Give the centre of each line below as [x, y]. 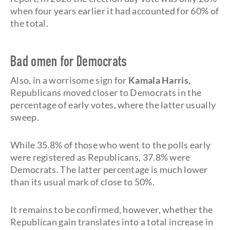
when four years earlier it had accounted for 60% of [115, 11]
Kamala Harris [158, 80]
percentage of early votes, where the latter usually [113, 105]
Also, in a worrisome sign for [69, 80]
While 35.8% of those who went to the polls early [111, 145]
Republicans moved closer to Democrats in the [106, 92]
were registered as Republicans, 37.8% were [100, 157]
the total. [30, 23]
